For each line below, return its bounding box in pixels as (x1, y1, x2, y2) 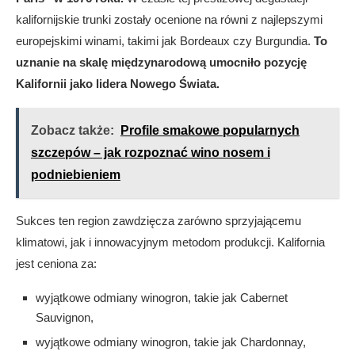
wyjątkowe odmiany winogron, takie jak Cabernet (36, 291, 288, 304)
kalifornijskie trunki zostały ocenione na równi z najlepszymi (16, 13, 323, 26)
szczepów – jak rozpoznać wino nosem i (31, 146, 270, 159)
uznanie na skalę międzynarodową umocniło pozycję (16, 55, 307, 69)
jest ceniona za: (16, 257, 97, 270)
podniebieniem (31, 168, 120, 181)
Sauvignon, (36, 311, 94, 324)
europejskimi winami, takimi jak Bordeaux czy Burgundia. (16, 34, 314, 48)
